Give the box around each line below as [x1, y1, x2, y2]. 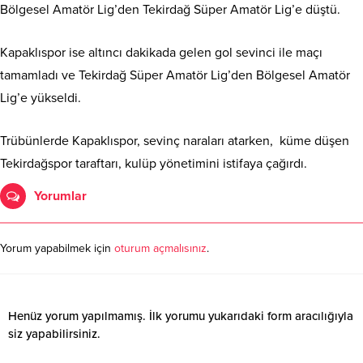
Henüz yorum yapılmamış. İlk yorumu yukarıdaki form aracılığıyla [8, 309, 353, 324]
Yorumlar [34, 188, 87, 205]
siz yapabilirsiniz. [8, 327, 100, 342]
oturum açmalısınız [114, 241, 207, 256]
